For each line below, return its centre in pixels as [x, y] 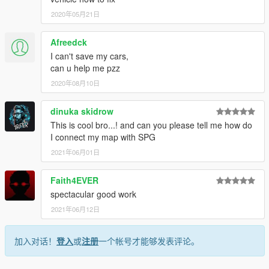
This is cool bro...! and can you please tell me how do [151, 125]
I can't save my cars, [89, 56]
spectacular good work [93, 194]
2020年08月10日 [75, 83]
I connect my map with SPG [103, 137]
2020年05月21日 [75, 14]
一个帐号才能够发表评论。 [149, 241]
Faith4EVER [74, 180]
